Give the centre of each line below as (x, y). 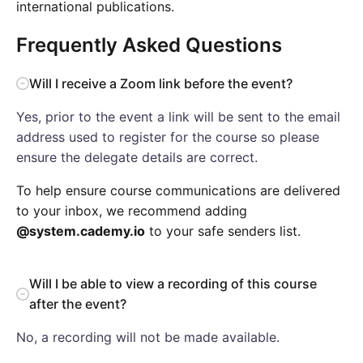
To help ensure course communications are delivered (178, 190)
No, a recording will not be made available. (148, 337)
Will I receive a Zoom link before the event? (161, 83)
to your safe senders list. (223, 231)
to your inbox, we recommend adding (132, 210)
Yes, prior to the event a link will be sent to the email (178, 116)
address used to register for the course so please (168, 137)
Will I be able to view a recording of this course (173, 283)
